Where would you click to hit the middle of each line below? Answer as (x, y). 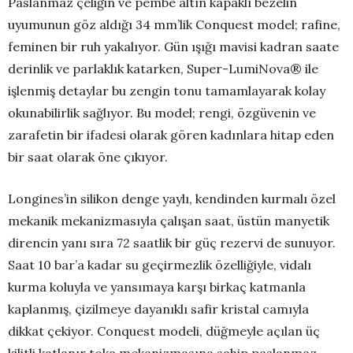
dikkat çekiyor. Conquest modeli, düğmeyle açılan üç (164, 331)
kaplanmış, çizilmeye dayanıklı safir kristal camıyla (158, 309)
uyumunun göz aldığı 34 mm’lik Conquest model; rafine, (174, 25)
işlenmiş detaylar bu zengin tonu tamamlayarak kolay (167, 91)
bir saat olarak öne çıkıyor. (88, 157)
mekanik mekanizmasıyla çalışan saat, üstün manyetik (169, 221)
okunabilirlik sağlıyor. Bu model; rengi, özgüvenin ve (162, 113)
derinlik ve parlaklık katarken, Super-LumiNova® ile (163, 69)
